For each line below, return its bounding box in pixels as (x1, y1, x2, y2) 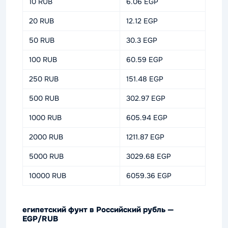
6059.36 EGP (126, 170, 172, 180)
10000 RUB (29, 170, 66, 180)
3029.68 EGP (126, 151, 171, 161)
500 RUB (29, 93, 59, 103)
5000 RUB (29, 151, 64, 161)
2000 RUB (29, 132, 63, 141)
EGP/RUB (22, 213, 58, 224)
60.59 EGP (126, 54, 163, 64)
